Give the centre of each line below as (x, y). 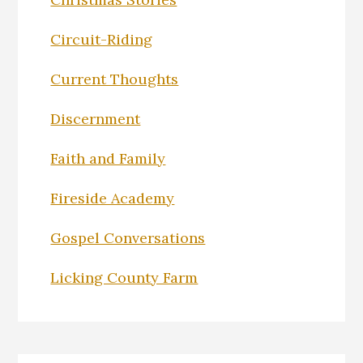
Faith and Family (108, 158)
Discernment (96, 118)
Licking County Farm (124, 277)
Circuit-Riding (102, 39)
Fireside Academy (113, 198)
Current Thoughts (115, 79)
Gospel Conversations (128, 237)
